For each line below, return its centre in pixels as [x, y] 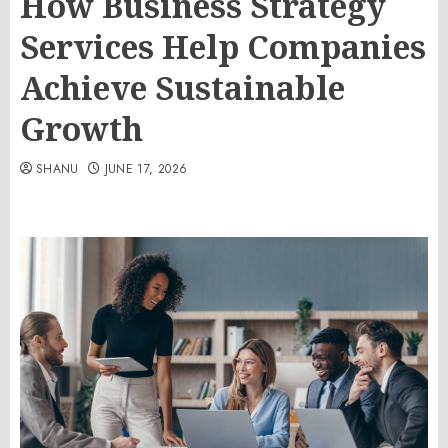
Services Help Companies [223, 46]
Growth [81, 128]
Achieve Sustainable [182, 87]
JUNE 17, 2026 [146, 169]
